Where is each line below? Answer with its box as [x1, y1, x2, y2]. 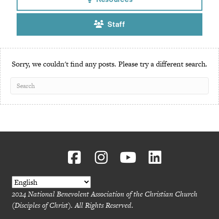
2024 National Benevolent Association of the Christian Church [12, 189, 197, 199]
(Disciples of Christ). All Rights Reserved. [12, 200, 133, 211]
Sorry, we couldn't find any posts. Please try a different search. [12, 59, 207, 69]
